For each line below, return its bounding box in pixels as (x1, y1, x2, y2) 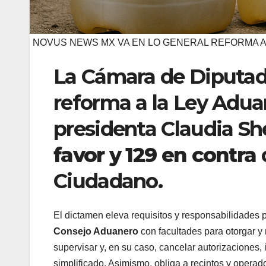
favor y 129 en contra (53, 142, 256, 167)
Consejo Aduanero (53, 226, 138, 237)
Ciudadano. (53, 168, 163, 194)
